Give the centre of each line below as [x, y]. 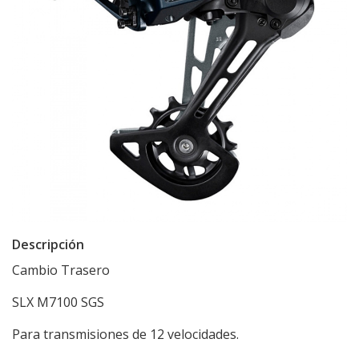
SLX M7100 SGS [58, 302]
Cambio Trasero [63, 270]
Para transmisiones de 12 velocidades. [125, 334]
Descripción [48, 244]
